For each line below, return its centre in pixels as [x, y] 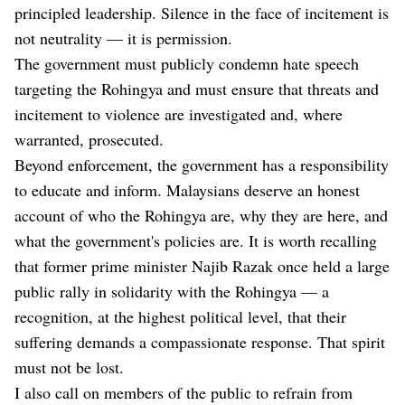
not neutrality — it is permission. [126, 38]
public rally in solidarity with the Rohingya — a [172, 292]
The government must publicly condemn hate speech [187, 64]
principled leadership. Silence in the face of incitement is [202, 13]
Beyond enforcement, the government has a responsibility [202, 165]
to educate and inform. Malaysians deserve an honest [187, 190]
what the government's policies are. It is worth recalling [196, 241]
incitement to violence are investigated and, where [179, 114]
